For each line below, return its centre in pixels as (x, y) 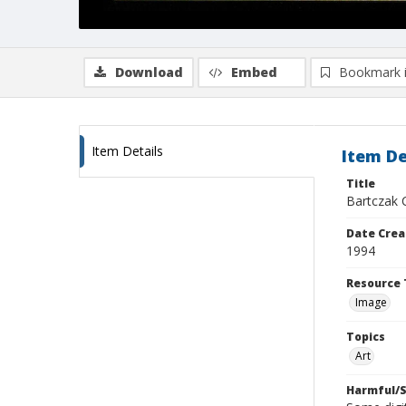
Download (149, 72)
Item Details (127, 151)
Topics (366, 337)
